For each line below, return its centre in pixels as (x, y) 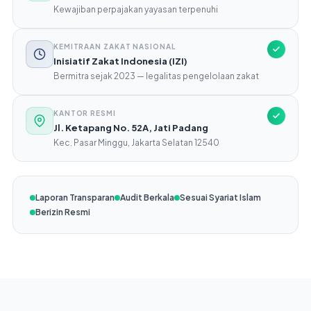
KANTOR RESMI (84, 113)
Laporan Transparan (75, 197)
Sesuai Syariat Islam (220, 197)
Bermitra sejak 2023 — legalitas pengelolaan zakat (156, 76)
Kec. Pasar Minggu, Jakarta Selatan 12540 (136, 143)
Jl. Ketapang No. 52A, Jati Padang (131, 128)
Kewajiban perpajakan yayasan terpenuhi (135, 9)
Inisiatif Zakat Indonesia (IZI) (120, 61)
